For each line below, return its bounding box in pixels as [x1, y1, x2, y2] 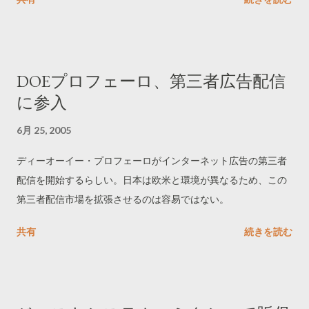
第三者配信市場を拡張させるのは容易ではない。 [17, 193, 229, 205]
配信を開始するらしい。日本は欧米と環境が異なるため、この [17, 174, 287, 186]
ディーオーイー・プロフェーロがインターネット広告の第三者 [17, 154, 287, 166]
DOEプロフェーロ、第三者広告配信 [17, 70, 286, 92]
